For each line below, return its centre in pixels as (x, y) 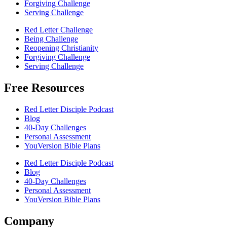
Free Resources (44, 88)
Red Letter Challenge (59, 30)
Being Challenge (51, 39)
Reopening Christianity (61, 48)
